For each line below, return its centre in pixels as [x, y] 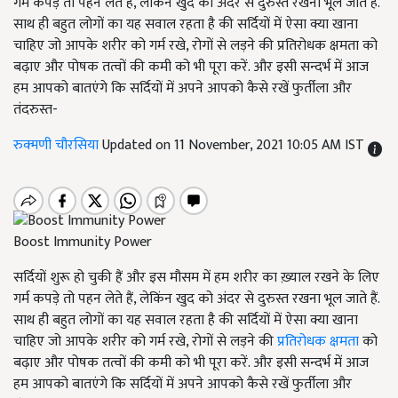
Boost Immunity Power [83, 243]
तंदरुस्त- [36, 110]
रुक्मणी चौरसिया [58, 145]
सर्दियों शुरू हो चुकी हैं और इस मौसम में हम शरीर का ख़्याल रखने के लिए [196, 278]
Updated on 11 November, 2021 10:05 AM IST [235, 145]
